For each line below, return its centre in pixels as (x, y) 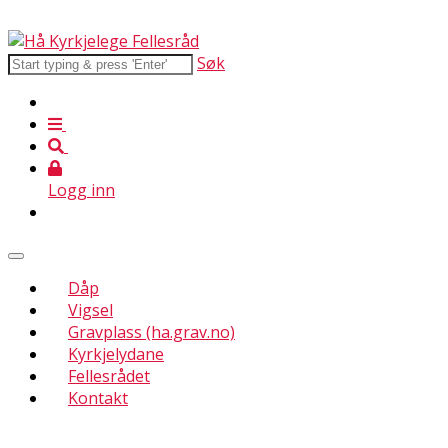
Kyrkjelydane (116, 354)
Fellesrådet (109, 376)
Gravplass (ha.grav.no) (151, 332)
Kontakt (98, 398)
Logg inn (81, 190)
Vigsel (90, 310)
